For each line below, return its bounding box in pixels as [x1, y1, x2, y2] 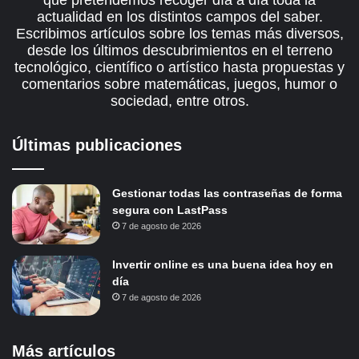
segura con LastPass [112, 204, 228, 217]
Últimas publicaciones [12, 136, 182, 155]
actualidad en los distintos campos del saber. [36, 9, 323, 26]
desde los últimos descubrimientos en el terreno [26, 42, 333, 59]
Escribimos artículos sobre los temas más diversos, [15, 26, 344, 42]
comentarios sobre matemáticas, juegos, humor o [22, 76, 337, 93]
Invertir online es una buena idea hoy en [112, 258, 333, 272]
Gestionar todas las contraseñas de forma [112, 187, 342, 200]
